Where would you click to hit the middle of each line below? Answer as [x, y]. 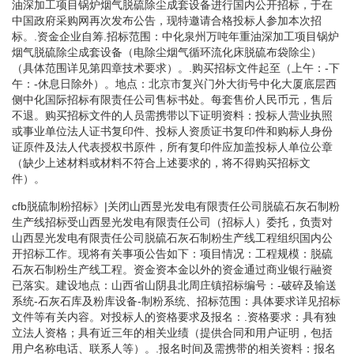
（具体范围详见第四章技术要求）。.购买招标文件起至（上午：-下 [176, 68]
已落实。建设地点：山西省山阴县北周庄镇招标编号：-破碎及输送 [174, 285]
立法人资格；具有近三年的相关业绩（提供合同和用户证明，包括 [172, 332]
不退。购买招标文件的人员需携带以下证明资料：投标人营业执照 [172, 115]
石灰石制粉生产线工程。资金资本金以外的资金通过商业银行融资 [172, 269]
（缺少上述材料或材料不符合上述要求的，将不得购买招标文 [161, 162]
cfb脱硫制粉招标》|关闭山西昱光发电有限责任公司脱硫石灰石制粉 [176, 206]
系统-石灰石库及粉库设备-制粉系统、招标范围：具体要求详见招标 [176, 301]
